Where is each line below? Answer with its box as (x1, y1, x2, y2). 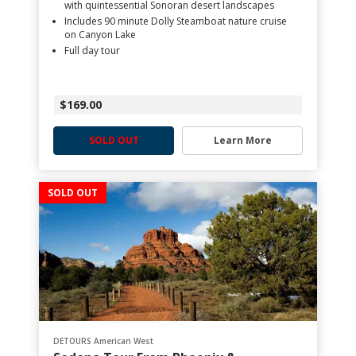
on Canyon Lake (64, 28, 136, 41)
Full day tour (64, 44, 120, 57)
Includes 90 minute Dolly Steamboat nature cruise (64, 14, 287, 28)
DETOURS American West (53, 335, 153, 346)
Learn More (213, 133, 272, 147)
